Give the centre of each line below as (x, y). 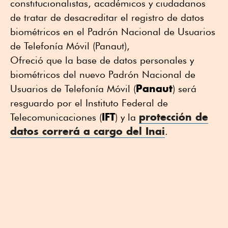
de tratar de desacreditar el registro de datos (107, 17)
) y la (127, 117)
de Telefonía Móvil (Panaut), (70, 46)
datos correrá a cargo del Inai (88, 131)
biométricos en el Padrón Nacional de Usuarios (113, 31)
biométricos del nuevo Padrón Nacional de (103, 74)
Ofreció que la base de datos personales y (102, 60)
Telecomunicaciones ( (56, 117)
